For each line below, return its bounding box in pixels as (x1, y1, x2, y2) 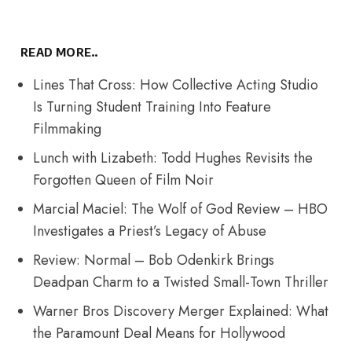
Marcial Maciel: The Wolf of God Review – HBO (33, 199, 328, 220)
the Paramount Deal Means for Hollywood (33, 323, 286, 344)
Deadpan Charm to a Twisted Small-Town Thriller (33, 272, 329, 293)
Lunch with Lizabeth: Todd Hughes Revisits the (33, 148, 313, 169)
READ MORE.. (20, 45, 98, 60)
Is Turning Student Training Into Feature (33, 97, 272, 118)
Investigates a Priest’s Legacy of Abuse (33, 221, 267, 242)
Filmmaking (33, 119, 102, 140)
